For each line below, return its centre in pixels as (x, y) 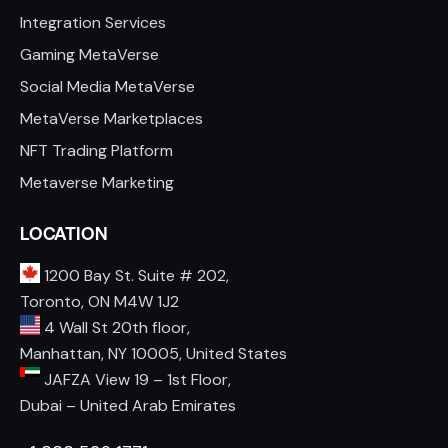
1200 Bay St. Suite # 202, (134, 275)
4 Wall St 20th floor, (115, 327)
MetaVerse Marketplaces (111, 118)
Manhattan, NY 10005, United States (153, 353)
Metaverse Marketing (97, 182)
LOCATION (64, 233)
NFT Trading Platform (96, 150)
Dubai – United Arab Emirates (128, 405)
